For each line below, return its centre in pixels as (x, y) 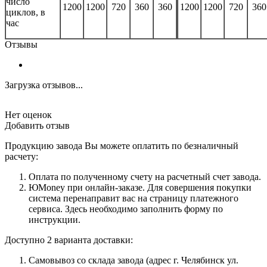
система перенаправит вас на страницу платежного (133, 198)
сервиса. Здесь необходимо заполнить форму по (126, 209)
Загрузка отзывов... (44, 85)
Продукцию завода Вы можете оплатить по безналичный (122, 145)
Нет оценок (28, 114)
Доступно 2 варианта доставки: (69, 240)
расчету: (21, 156)
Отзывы (21, 44)
